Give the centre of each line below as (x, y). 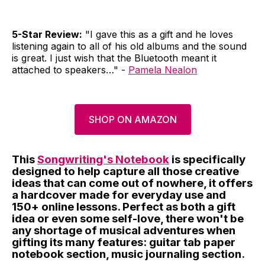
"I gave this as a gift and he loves (158, 34)
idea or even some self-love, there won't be (128, 218)
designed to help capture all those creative (125, 171)
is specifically (207, 159)
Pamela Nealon (163, 70)
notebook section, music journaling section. (128, 254)
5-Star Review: (47, 34)
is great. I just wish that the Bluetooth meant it (114, 58)
